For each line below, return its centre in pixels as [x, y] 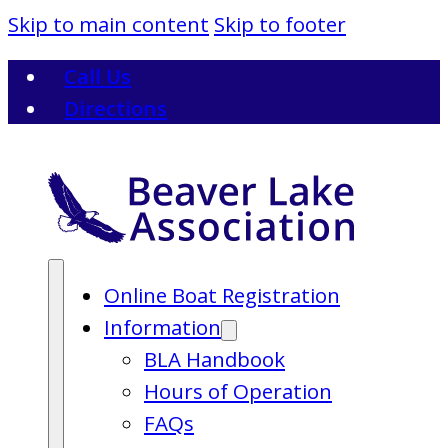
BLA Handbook [214, 359]
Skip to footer [280, 24]
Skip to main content [108, 24]
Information [162, 327]
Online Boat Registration [222, 295]
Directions [116, 108]
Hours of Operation [238, 391]
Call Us [98, 76]
